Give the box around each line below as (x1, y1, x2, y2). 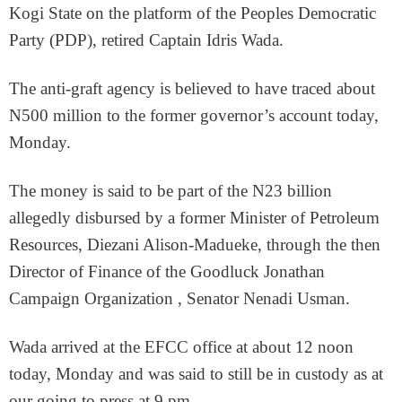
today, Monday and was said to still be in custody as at (9, 364, 383, 383)
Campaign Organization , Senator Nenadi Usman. (9, 289, 350, 308)
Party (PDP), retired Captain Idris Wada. (9, 31, 284, 49)
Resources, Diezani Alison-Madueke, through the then (9, 235, 380, 254)
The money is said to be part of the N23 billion (9, 181, 332, 200)
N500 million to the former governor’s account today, (9, 106, 379, 125)
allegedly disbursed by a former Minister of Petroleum (9, 208, 380, 227)
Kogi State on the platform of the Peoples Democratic (9, 4, 376, 22)
